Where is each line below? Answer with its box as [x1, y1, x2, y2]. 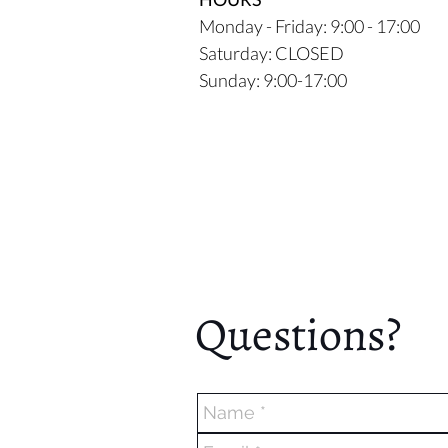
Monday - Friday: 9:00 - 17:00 [199, 15, 420, 37]
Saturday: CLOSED [199, 42, 344, 64]
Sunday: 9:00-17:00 [199, 69, 347, 91]
